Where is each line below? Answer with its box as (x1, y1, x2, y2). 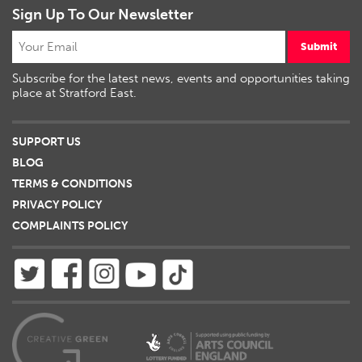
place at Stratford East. (12, 85, 137, 100)
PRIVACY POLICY (12, 197, 102, 212)
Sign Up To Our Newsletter (12, 5, 193, 23)
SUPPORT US (12, 134, 81, 149)
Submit (301, 40, 337, 53)
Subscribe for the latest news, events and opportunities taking (12, 70, 350, 86)
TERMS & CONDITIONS (12, 176, 133, 191)
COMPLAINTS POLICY (12, 218, 128, 233)
